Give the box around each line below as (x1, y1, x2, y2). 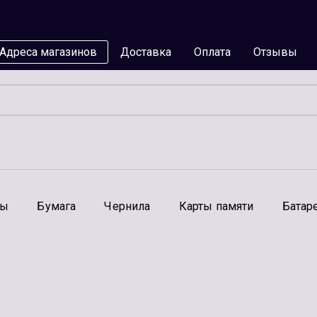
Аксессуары (13, 231, 79, 245)
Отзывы (253, 45, 297, 59)
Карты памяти (178, 200, 254, 213)
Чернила (104, 200, 151, 213)
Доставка (120, 45, 171, 59)
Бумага (37, 200, 76, 213)
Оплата (194, 45, 231, 59)
